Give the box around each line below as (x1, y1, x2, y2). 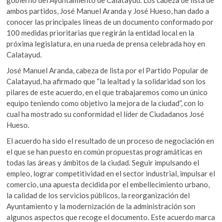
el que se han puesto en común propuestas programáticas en (6, 147, 203, 156)
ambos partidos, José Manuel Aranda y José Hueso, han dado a (6, 6, 210, 15)
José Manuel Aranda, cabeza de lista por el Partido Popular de (6, 65, 209, 75)
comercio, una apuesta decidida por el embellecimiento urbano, (6, 179, 210, 189)
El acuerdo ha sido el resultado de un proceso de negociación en (6, 136, 215, 145)
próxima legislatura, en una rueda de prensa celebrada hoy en (6, 39, 206, 48)
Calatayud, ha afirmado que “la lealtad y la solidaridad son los (6, 76, 206, 86)
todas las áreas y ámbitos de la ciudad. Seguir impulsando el (6, 158, 200, 167)
